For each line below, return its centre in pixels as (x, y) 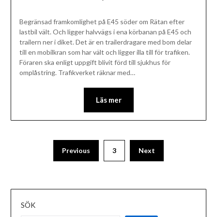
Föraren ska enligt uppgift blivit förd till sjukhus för (95, 62)
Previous (76, 151)
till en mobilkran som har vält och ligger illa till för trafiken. (104, 52)
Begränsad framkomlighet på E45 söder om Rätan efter (102, 22)
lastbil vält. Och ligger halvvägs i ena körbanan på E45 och (105, 32)
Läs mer (108, 100)
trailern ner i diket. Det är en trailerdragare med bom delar (105, 42)
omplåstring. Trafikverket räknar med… (77, 73)
